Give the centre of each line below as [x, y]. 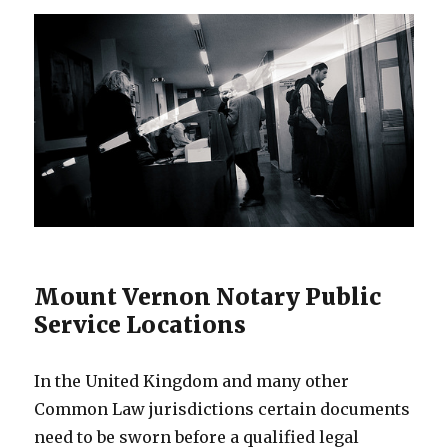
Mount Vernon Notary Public [208, 297]
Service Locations [140, 325]
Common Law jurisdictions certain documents [222, 409]
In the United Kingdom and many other [192, 381]
